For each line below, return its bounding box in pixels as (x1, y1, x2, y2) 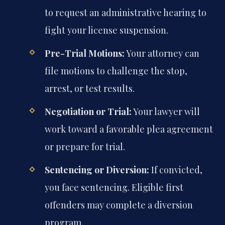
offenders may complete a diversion (44, 199, 193, 211)
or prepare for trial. (44, 141, 125, 153)
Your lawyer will (131, 105, 200, 118)
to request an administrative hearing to (44, 6, 206, 19)
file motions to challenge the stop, (44, 65, 187, 77)
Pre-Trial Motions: (44, 47, 125, 60)
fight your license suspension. (44, 24, 168, 36)
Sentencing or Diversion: (44, 164, 149, 176)
